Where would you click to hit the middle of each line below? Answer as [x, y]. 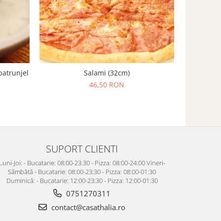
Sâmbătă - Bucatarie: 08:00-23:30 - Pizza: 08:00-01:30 [82, 172]
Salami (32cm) [107, 73]
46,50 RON [107, 85]
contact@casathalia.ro [87, 207]
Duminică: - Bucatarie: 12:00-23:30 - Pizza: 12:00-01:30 [82, 181]
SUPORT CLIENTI [82, 148]
